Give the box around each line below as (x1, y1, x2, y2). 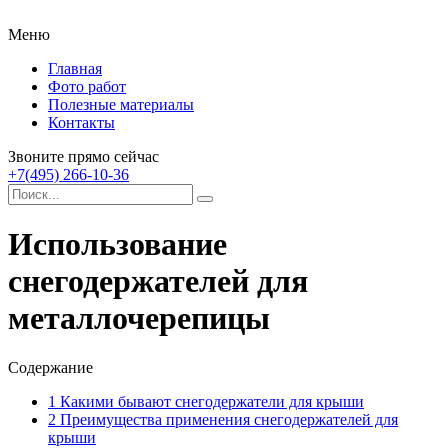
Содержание (8, 358, 93, 376)
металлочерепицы (8, 300, 270, 337)
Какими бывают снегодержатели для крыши (56, 392, 364, 410)
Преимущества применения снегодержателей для (56, 410, 398, 428)
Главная (48, 60, 102, 77)
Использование (8, 226, 227, 263)
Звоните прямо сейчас (8, 148, 159, 165)
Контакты (48, 114, 115, 131)
